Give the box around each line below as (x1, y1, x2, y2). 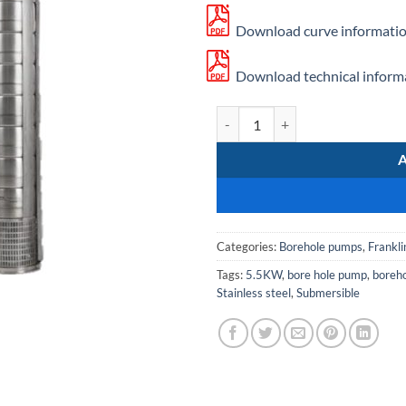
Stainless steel (217, 285, 291, 301)
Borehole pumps (279, 239, 362, 255)
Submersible (296, 285, 360, 301)
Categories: (217, 239, 279, 255)
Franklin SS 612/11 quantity (216, 108, 374, 124)
